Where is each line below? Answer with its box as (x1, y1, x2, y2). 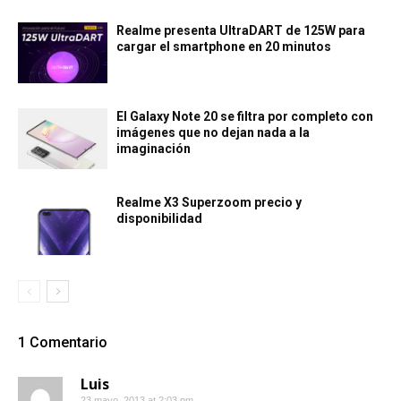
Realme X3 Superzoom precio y (116, 194, 302, 209)
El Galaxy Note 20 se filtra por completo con (116, 108, 373, 124)
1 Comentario (18, 333, 107, 351)
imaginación (116, 141, 191, 156)
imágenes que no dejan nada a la (116, 124, 310, 140)
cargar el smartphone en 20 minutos (116, 38, 331, 54)
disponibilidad (116, 210, 202, 226)
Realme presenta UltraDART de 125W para (116, 22, 365, 38)
